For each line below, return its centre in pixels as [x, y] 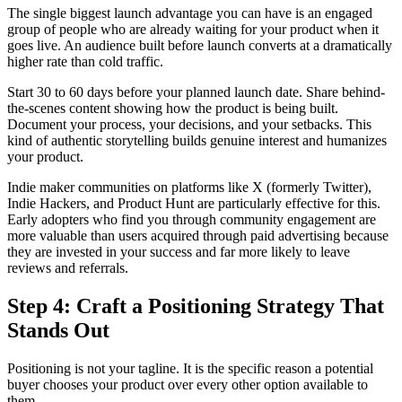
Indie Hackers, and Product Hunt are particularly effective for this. [194, 203]
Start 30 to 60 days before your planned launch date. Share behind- [196, 92]
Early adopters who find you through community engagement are [192, 219]
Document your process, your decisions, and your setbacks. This [189, 124]
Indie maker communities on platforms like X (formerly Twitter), [189, 187]
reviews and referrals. [68, 267]
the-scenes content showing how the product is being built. [173, 108]
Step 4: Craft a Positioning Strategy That [196, 306]
